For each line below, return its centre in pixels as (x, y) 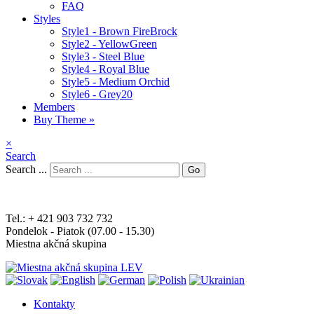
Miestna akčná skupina (56, 244)
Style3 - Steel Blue (103, 56)
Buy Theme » (64, 120)
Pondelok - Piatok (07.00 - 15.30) (80, 231)
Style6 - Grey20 (97, 94)
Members (54, 107)
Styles (47, 19)
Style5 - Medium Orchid (116, 82)
